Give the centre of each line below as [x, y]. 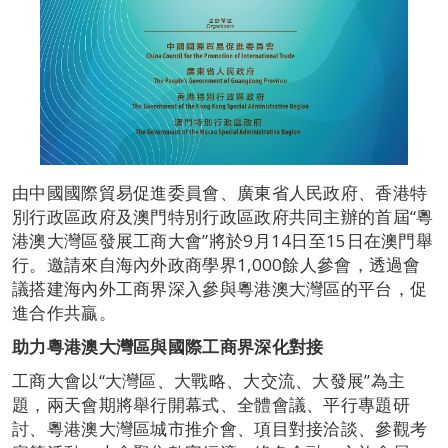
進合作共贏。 [64, 312]
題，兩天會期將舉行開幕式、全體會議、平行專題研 [211, 404]
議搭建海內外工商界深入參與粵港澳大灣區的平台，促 [220, 288]
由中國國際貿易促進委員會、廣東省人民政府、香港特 [220, 192]
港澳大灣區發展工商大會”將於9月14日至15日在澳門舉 [223, 240]
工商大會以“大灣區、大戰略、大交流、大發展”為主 [209, 380]
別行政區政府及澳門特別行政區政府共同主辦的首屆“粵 [223, 216]
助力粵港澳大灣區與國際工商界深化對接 [168, 346]
